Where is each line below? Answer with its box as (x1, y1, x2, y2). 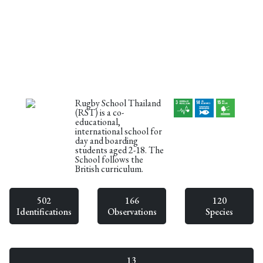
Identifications (16, 205, 72, 218)
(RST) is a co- (75, 106, 124, 119)
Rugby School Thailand (75, 96, 161, 109)
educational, (75, 115, 121, 128)
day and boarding (75, 134, 139, 147)
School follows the (75, 153, 144, 166)
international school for (75, 124, 163, 137)
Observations (107, 205, 157, 218)
